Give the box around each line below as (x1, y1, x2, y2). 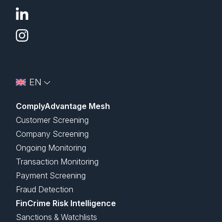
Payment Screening (16, 170, 86, 181)
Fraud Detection (16, 184, 73, 195)
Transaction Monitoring (16, 157, 99, 167)
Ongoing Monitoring (16, 143, 86, 153)
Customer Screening (16, 115, 89, 125)
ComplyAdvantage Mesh (16, 101, 110, 111)
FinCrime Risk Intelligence (16, 198, 116, 209)
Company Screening (16, 129, 89, 139)
